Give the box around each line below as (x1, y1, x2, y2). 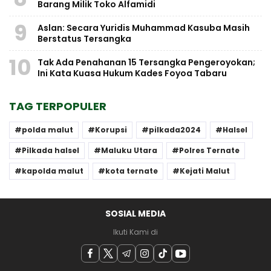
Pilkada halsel (22, 145, 79, 155)
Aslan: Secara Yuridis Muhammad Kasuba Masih (38, 21, 250, 34)
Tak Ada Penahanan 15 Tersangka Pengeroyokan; (38, 56, 255, 68)
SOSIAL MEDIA (105, 207, 166, 220)
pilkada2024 (149, 124, 201, 135)
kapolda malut (22, 165, 83, 176)
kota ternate (105, 165, 158, 176)
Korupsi (95, 124, 127, 135)
